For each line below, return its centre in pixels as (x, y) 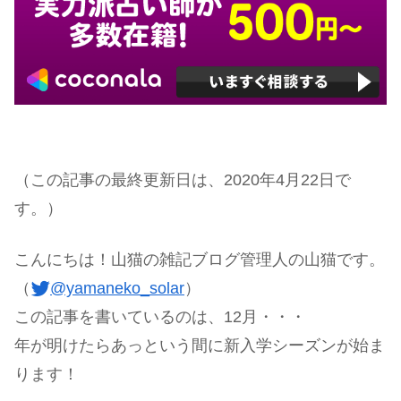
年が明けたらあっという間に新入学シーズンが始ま (200, 345)
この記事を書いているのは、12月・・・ (160, 316)
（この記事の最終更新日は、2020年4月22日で (183, 179)
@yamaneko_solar (117, 288)
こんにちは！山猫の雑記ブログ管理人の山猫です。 (200, 259)
